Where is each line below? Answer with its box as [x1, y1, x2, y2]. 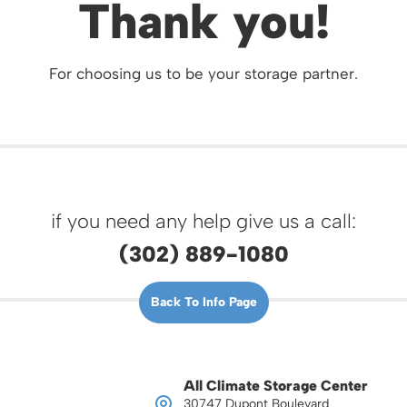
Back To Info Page [150, 293, 257, 310]
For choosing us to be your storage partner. [49, 64, 358, 83]
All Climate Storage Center [184, 376, 368, 394]
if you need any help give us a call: [51, 208, 356, 233]
